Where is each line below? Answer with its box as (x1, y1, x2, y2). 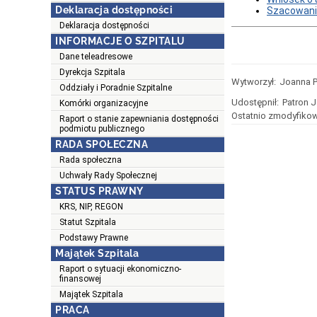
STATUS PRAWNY (55, 185, 144, 197)
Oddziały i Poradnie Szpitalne (59, 83, 172, 93)
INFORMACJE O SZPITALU (55, 35, 185, 47)
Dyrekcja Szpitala (59, 67, 125, 78)
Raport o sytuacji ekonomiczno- (59, 264, 181, 275)
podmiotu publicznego (59, 124, 144, 134)
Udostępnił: (231, 97, 279, 108)
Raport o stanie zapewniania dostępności (59, 114, 219, 125)
